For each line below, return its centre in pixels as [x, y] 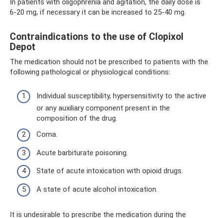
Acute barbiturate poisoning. [82, 153]
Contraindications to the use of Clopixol [97, 37]
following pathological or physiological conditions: [90, 72]
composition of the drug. [77, 118]
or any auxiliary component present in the [103, 108]
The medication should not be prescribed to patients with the [109, 62]
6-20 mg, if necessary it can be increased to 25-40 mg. [98, 12]
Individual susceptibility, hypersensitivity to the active [121, 96]
